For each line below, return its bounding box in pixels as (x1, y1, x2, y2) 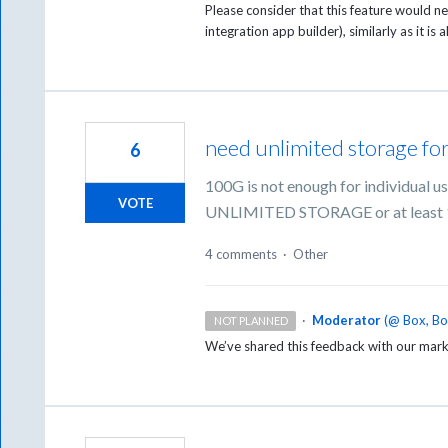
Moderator (311, 312, 381, 329)
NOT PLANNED (213, 314, 288, 328)
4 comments (205, 246, 278, 263)
